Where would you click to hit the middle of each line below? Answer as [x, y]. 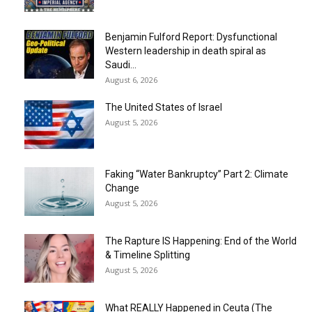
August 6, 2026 [131, 79]
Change [122, 188]
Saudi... [121, 64]
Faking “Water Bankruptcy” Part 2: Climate [197, 174]
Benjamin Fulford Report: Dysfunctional [191, 37]
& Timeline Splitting [148, 255]
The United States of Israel [164, 107]
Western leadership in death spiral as [186, 50]
